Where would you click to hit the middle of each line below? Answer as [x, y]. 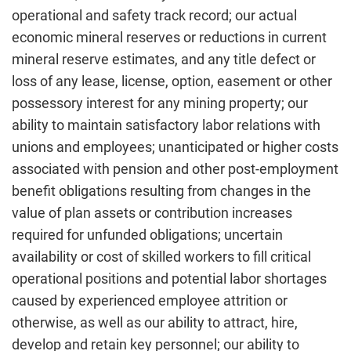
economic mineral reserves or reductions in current [169, 37]
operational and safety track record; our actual [154, 15]
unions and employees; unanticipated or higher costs [175, 147]
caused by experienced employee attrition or [150, 300]
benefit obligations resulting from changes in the [161, 191]
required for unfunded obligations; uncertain [147, 235]
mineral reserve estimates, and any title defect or [164, 59]
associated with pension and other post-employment [175, 169]
